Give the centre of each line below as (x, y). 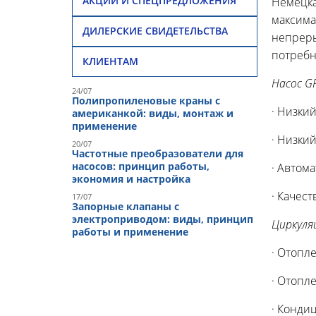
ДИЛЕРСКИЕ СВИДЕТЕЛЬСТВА (155, 31)
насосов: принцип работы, (141, 166)
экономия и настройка (131, 178)
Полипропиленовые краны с (146, 100)
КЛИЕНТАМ (110, 61)
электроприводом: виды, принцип (163, 219)
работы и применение (130, 231)
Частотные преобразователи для (158, 153)
